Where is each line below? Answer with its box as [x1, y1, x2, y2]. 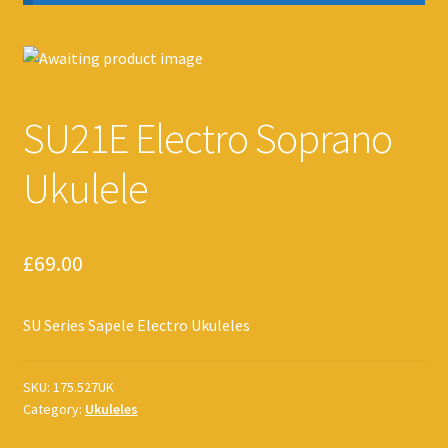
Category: [22, 400, 85, 419]
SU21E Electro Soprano [22, 112, 392, 165]
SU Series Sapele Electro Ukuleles [22, 315, 250, 336]
